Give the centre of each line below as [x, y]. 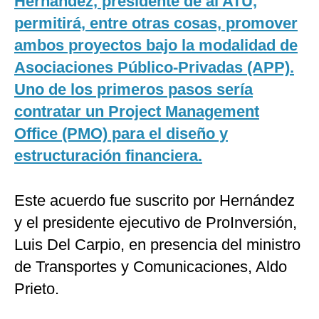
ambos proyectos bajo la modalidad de [156, 46]
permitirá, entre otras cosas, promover [156, 23]
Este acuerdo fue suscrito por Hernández [155, 201]
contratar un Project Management [137, 112]
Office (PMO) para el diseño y [121, 134]
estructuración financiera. [108, 156]
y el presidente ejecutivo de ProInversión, [156, 223]
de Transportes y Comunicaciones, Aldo [151, 267]
